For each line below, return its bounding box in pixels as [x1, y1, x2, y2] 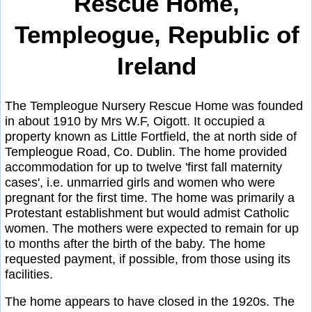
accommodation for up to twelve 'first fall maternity [5, 159, 282, 174]
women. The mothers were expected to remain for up [5, 221, 299, 235]
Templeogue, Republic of [14, 21, 299, 49]
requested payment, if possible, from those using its [5, 251, 290, 266]
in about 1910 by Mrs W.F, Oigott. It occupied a [5, 114, 265, 128]
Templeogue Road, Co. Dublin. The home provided [5, 144, 287, 159]
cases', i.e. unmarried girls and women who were [5, 175, 275, 189]
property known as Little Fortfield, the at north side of [5, 129, 297, 143]
